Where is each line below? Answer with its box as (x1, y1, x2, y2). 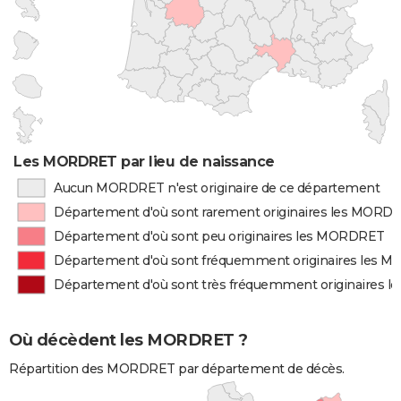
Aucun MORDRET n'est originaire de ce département (53, 180, 380, 196)
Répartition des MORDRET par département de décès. (9, 361, 345, 378)
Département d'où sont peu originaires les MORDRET (54, 228, 385, 244)
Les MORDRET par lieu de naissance (13, 153, 275, 170)
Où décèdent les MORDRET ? (9, 330, 248, 351)
